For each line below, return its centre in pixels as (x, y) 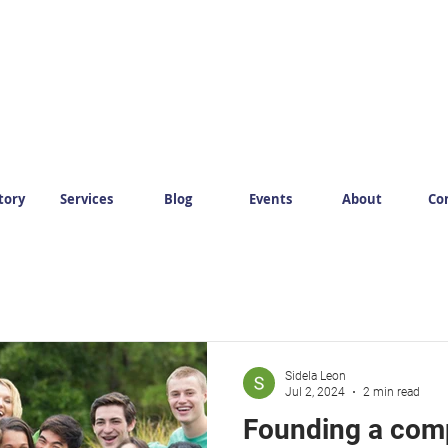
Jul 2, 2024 (315, 392)
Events (270, 198)
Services (86, 198)
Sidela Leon (315, 375)
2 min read (391, 392)
